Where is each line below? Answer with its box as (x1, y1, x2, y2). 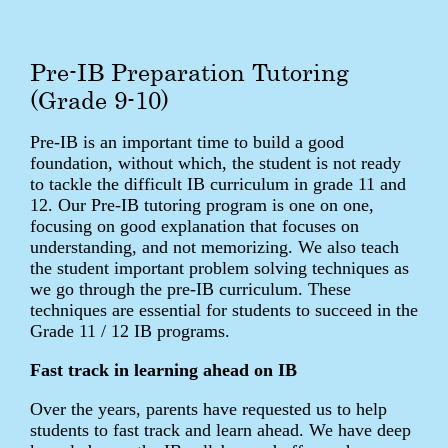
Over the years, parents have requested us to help (30, 398, 387, 419)
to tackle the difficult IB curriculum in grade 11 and (30, 173, 406, 194)
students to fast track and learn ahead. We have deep (30, 419, 411, 440)
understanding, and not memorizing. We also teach (30, 236, 399, 257)
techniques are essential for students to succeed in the (30, 299, 418, 320)
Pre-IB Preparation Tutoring (30, 57, 349, 86)
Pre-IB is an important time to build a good (30, 131, 344, 152)
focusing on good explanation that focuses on (30, 215, 359, 236)
